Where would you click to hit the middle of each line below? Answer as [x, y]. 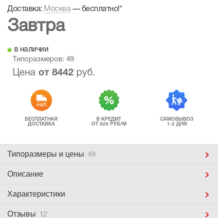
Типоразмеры [33, 154]
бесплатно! [100, 9]
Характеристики [36, 194]
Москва [57, 9]
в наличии [30, 50]
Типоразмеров [37, 59]
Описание [25, 174]
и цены [73, 154]
